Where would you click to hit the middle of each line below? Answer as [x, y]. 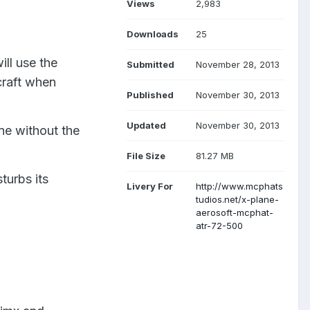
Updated [146, 125]
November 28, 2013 [238, 64]
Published [150, 94]
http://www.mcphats [239, 186]
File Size [146, 155]
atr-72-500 [219, 225]
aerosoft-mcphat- [235, 212]
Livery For [150, 186]
